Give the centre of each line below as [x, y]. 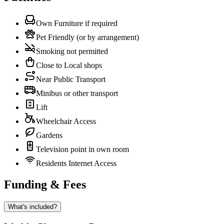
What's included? [32, 206]
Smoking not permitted [72, 51]
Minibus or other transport [77, 93]
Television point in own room [82, 149]
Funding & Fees [45, 184]
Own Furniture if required [77, 23]
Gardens [49, 135]
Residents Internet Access [76, 163]
